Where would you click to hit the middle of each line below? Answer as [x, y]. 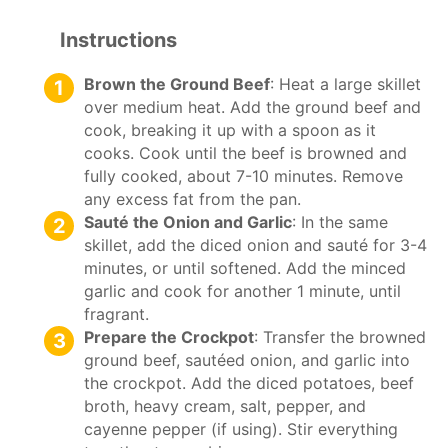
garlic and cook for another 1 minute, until [242, 290]
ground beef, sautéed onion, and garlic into [247, 359]
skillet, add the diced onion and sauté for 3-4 [255, 244]
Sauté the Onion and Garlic [188, 221]
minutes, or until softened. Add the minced [245, 267]
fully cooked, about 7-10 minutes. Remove [243, 175]
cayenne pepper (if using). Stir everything [241, 428]
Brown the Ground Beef [177, 83]
